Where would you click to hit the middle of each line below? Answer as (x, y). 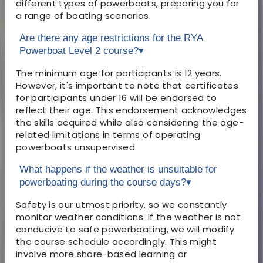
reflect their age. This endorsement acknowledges (131, 110)
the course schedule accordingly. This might (117, 241)
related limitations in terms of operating (108, 134)
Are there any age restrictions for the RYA (111, 38)
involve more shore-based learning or (102, 254)
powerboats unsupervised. (77, 147)
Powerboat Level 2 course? (79, 50)
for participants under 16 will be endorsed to (117, 97)
